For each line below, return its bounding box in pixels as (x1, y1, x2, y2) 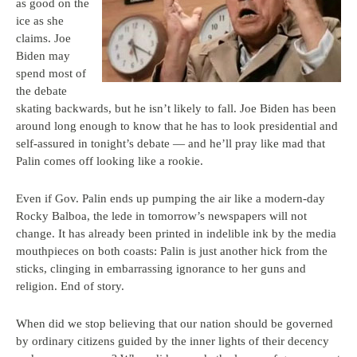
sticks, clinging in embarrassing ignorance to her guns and (16, 262, 306, 275)
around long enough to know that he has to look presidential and (16, 120, 338, 132)
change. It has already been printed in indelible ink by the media (16, 227, 336, 240)
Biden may (16, 49, 70, 62)
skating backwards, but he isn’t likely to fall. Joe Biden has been (16, 102, 336, 115)
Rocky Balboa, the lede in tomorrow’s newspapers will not (16, 210, 307, 222)
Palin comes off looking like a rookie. (16, 155, 203, 167)
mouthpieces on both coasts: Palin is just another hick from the (16, 245, 328, 257)
